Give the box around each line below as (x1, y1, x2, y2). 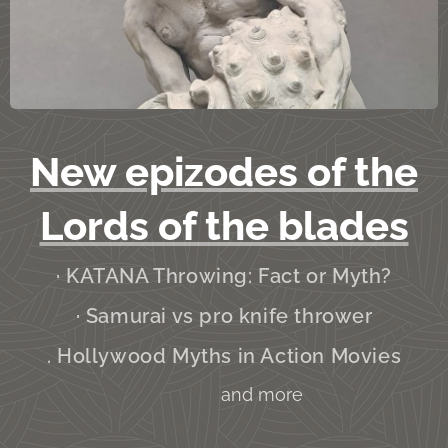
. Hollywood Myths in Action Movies (46, 344, 402, 369)
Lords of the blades (39, 202, 409, 250)
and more (145, 384, 303, 406)
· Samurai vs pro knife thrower (75, 304, 373, 329)
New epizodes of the (30, 148, 418, 196)
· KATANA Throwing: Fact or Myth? (55, 264, 393, 289)
